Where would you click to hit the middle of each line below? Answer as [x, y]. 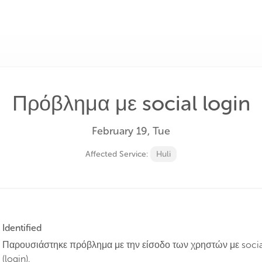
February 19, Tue [131, 131]
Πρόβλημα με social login [131, 103]
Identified [22, 228]
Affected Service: [118, 154]
